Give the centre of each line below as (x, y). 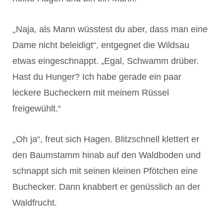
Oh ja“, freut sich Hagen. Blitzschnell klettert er (108, 139)
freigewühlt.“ (37, 108)
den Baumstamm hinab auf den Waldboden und (107, 155)
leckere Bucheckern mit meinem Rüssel (91, 92)
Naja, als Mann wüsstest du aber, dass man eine (112, 29)
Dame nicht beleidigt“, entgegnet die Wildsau (101, 45)
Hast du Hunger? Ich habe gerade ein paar (97, 77)
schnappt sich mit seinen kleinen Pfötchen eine (105, 171)
